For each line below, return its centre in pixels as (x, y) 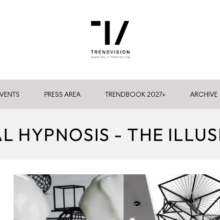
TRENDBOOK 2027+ (135, 94)
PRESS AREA (62, 94)
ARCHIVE (204, 94)
